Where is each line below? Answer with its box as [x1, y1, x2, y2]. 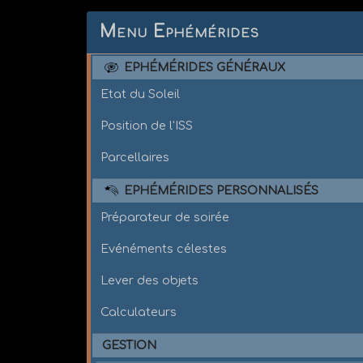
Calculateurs [100, 305, 177, 318]
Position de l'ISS [100, 118, 194, 132]
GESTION [102, 338, 157, 352]
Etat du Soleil [100, 87, 181, 100]
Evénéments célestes [100, 241, 228, 255]
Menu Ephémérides [100, 22, 260, 41]
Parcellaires [100, 150, 170, 164]
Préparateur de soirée [100, 210, 230, 224]
